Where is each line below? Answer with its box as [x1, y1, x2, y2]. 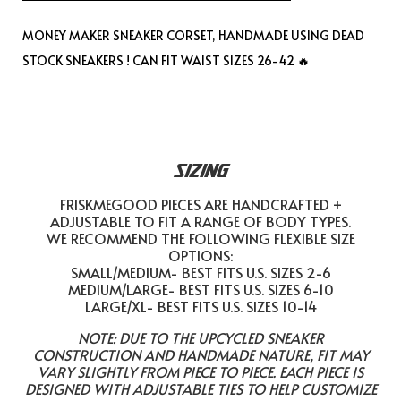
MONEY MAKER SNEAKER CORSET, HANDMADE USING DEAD [22, 27, 364, 44]
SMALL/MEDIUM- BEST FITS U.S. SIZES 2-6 [70, 262, 331, 282]
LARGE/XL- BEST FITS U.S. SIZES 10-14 [84, 296, 317, 316]
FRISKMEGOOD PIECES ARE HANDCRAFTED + [59, 194, 342, 214]
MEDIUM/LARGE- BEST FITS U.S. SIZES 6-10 [67, 279, 334, 299]
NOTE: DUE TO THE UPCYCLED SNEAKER [77, 328, 324, 347]
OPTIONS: [168, 245, 233, 265]
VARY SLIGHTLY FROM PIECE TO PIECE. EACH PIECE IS [38, 362, 363, 381]
